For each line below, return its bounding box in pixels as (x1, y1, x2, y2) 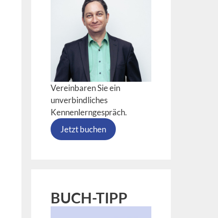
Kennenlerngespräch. (50, 107, 127, 117)
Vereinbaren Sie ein (50, 82, 120, 93)
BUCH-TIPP (50, 188, 127, 206)
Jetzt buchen (60, 124, 106, 134)
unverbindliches (50, 94, 108, 105)
